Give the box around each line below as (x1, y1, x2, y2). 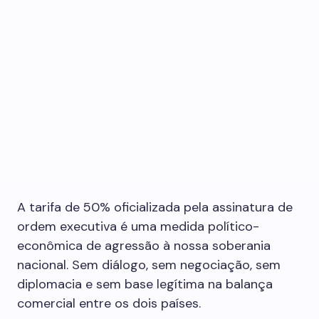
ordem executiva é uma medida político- (17, 218, 259, 235)
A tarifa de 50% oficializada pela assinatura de (17, 199, 293, 216)
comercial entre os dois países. (17, 295, 201, 312)
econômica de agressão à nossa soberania (17, 237, 271, 254)
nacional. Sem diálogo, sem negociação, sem (17, 256, 281, 273)
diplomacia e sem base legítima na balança (17, 276, 273, 293)
